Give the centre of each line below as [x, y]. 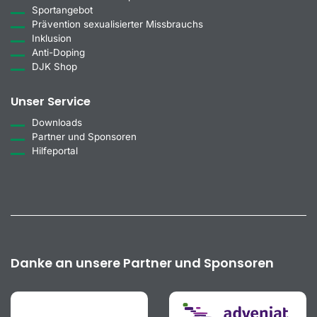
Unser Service [51, 102]
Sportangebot [62, 10]
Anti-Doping [58, 53]
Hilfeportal [55, 151]
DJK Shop [54, 67]
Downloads [57, 123]
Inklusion [52, 39]
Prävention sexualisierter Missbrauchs [117, 24]
